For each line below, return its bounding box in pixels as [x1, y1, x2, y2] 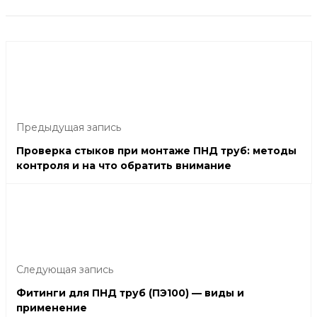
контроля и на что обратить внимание [16, 158, 231, 172]
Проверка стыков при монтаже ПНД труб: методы [16, 144, 296, 157]
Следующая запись [16, 263, 113, 276]
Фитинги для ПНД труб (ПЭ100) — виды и [16, 286, 244, 299]
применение [16, 301, 87, 314]
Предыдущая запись [16, 120, 121, 134]
